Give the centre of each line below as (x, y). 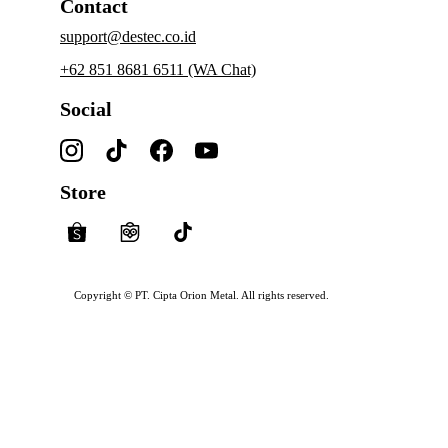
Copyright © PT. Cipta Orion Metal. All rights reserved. (201, 295)
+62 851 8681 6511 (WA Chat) (158, 69)
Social (86, 109)
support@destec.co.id (128, 36)
